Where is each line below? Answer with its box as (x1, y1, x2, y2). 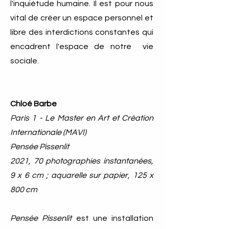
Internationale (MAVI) (10, 128, 86, 136)
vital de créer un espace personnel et (10, 14, 153, 22)
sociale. (10, 57, 39, 65)
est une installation (72, 214, 153, 222)
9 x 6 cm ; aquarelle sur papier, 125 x (10, 171, 153, 179)
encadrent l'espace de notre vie (10, 42, 153, 51)
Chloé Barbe (10, 100, 57, 108)
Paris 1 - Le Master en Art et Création (10, 114, 153, 122)
